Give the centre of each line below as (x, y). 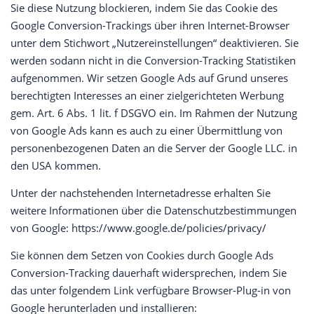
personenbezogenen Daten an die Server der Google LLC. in (154, 148)
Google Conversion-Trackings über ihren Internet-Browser (150, 26)
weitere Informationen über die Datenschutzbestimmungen (153, 211)
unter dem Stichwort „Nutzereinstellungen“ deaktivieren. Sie (155, 43)
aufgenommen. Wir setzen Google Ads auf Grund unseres (149, 78)
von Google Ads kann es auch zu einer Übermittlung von (146, 131)
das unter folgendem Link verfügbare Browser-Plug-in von (151, 291)
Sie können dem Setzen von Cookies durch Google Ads (142, 255)
